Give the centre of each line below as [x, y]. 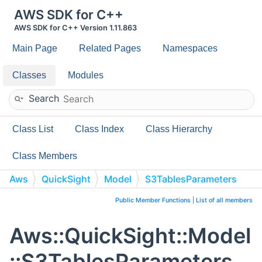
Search [44, 98]
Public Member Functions [153, 200]
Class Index [99, 129]
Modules [86, 75]
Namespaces [190, 48]
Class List [33, 129]
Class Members [45, 156]
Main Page [35, 48]
